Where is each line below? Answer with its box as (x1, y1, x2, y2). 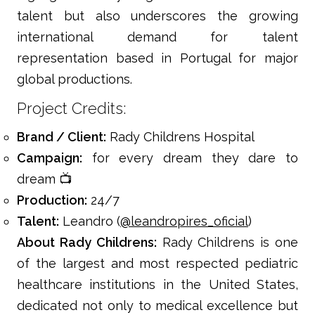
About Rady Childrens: (17, 235, 157, 250)
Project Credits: (17, 99, 126, 118)
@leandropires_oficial (120, 214, 248, 229)
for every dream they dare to (82, 150, 298, 166)
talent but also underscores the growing (17, 8, 298, 24)
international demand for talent (17, 30, 298, 45)
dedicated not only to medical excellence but (17, 298, 298, 314)
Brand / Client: (17, 129, 106, 145)
